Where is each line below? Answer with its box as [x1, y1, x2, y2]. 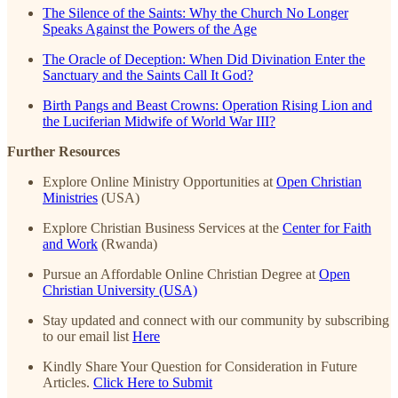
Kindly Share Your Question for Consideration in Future [43, 358, 357, 374]
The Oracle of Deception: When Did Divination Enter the [43, 51, 365, 67]
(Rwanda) [98, 235, 157, 251]
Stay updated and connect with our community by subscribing [43, 312, 389, 328]
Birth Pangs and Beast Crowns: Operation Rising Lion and [43, 97, 372, 113]
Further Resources [7, 143, 120, 159]
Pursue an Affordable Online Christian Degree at [43, 266, 319, 282]
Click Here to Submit [93, 374, 212, 390]
